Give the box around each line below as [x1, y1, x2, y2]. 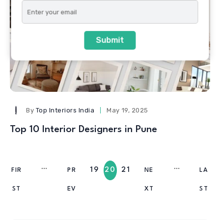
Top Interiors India [35, 106, 95, 114]
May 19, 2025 [107, 106, 148, 114]
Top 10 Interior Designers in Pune [10, 124, 157, 135]
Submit [96, 35, 124, 45]
